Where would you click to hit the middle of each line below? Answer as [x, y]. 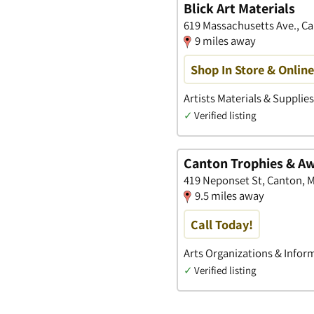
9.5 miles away [230, 195]
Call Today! [222, 225]
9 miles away [225, 41]
